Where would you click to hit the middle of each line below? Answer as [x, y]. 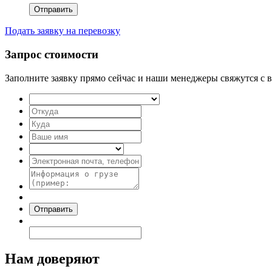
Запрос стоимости [52, 54]
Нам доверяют [52, 259]
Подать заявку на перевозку [63, 31]
